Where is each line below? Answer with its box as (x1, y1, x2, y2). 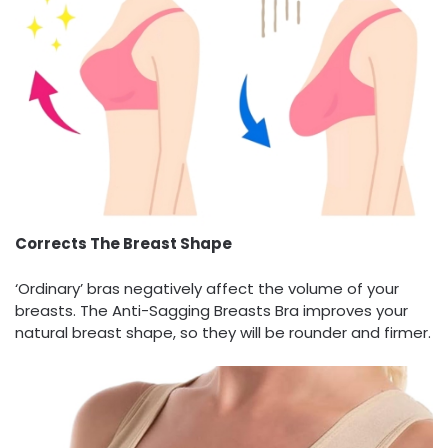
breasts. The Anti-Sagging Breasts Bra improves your (15, 299, 408, 321)
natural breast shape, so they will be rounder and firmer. (15, 321, 431, 343)
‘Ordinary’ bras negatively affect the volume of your (15, 277, 399, 299)
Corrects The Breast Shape (15, 233, 232, 255)
